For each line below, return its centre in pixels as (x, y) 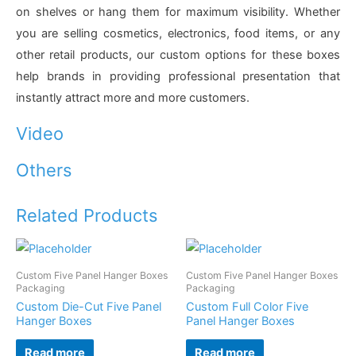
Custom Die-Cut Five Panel (89, 306)
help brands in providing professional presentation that (178, 76)
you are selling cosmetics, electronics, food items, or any (178, 33)
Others (44, 170)
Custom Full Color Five (247, 306)
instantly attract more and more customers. (133, 97)
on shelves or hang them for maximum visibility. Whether (178, 12)
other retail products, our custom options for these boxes (178, 54)
